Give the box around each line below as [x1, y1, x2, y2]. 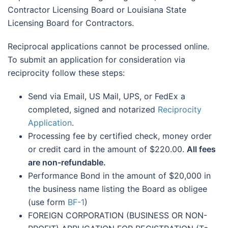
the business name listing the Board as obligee [28, 184, 207, 194]
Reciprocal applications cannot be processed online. [8, 41, 209, 52]
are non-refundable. [28, 157, 106, 168]
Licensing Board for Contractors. [8, 18, 134, 28]
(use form [28, 197, 68, 208]
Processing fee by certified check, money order [28, 131, 212, 141]
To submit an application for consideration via [8, 54, 185, 65]
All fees [187, 144, 216, 155]
